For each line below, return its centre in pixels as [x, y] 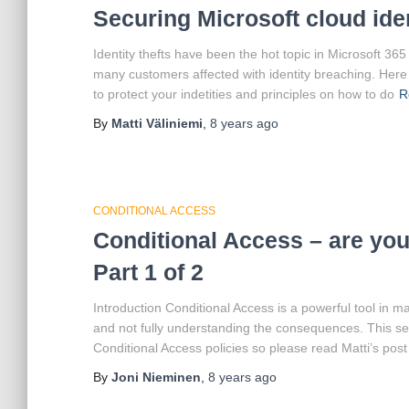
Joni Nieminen [156, 377]
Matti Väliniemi [157, 123]
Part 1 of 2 [148, 272]
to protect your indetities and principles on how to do [244, 94]
